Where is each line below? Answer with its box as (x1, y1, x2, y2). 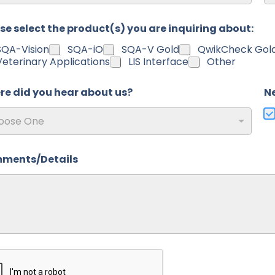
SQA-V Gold (122, 42, 180, 56)
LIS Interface (128, 55, 189, 69)
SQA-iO (68, 42, 104, 56)
